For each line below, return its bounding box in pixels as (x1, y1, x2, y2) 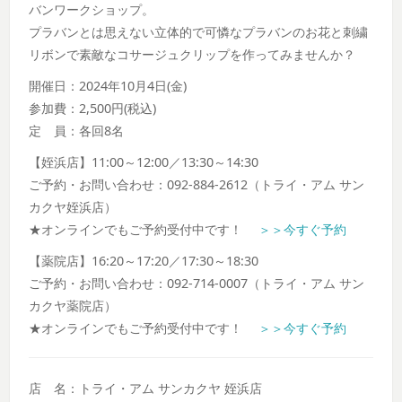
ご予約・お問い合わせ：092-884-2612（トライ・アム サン (29, 176, 365, 194)
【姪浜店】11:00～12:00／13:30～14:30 (29, 153, 259, 171)
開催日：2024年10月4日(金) (29, 77, 188, 95)
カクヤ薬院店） (29, 297, 118, 315)
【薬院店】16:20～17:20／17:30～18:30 (29, 252, 259, 270)
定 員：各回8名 (29, 122, 125, 140)
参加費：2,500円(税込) (29, 100, 157, 118)
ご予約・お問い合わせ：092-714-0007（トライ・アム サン (29, 275, 365, 293)
